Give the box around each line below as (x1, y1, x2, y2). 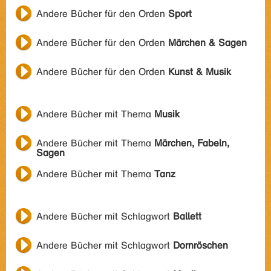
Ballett (173, 211, 201, 222)
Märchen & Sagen (168, 37, 247, 48)
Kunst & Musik (168, 66, 231, 77)
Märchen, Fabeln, (154, 137, 229, 149)
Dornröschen (173, 240, 228, 251)
